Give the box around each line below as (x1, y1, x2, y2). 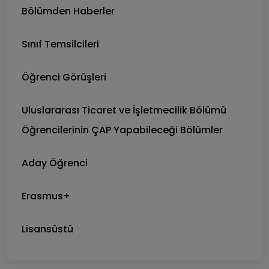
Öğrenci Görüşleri (22, 70, 106, 84)
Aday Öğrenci (22, 156, 88, 170)
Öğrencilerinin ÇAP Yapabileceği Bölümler (22, 123, 223, 137)
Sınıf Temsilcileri (22, 37, 99, 51)
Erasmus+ (22, 189, 70, 203)
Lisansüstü (22, 222, 73, 236)
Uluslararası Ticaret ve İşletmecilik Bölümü (22, 103, 226, 117)
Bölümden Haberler (22, 4, 115, 18)
